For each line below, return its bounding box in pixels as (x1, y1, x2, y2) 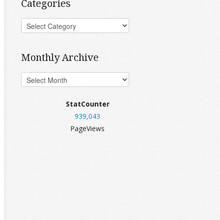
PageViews (70, 124, 105, 133)
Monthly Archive (21, 51, 99, 64)
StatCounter (65, 99, 110, 109)
